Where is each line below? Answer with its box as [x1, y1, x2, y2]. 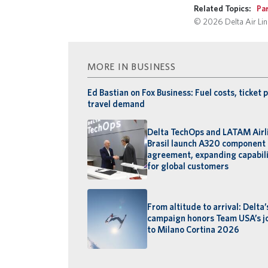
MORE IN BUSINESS [87, 60, 176, 72]
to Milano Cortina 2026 [147, 224, 239, 236]
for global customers [147, 160, 229, 172]
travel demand [87, 98, 145, 109]
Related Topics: [194, 2, 251, 13]
